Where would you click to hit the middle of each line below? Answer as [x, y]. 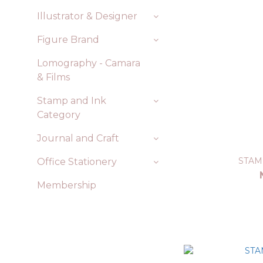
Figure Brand [68, 40]
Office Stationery [77, 162]
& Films [53, 77]
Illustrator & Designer [87, 16]
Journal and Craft [78, 138]
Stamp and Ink [72, 101]
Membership [67, 185]
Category [59, 115]
